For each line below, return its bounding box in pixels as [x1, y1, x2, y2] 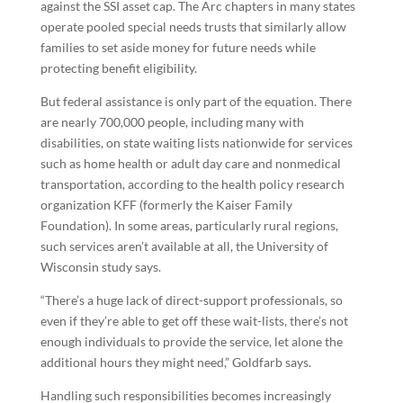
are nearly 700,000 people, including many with [40, 114, 304, 130]
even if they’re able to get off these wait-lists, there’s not [40, 313, 348, 328]
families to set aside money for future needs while [40, 40, 316, 55]
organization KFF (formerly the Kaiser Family [40, 197, 292, 212]
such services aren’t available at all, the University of [40, 238, 328, 254]
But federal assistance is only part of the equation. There [40, 94, 352, 109]
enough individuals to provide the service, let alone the [40, 334, 343, 349]
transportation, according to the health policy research [40, 176, 345, 192]
